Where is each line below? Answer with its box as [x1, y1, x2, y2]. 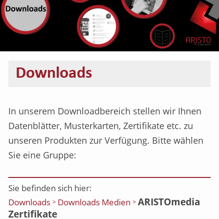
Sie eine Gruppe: [8, 149, 76, 161]
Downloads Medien [58, 196, 131, 208]
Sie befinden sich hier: [8, 182, 92, 194]
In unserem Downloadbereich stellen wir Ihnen [8, 105, 201, 117]
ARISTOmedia [138, 195, 200, 208]
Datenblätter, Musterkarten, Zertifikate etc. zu [8, 120, 193, 131]
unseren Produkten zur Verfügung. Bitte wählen [8, 134, 203, 146]
